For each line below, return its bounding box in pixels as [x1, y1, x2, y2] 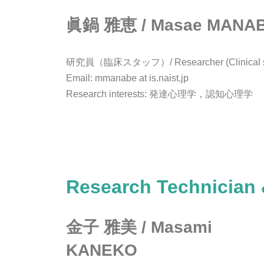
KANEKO [66, 241, 137, 260]
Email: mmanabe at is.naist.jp [66, 73, 189, 84]
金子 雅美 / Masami [66, 218, 212, 237]
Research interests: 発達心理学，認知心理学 [66, 89, 253, 100]
